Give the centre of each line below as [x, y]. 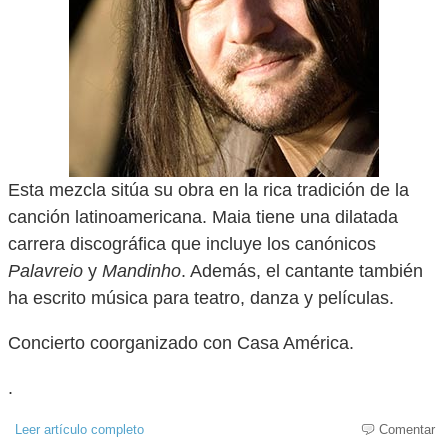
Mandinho [141, 271]
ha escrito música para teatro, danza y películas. [201, 298]
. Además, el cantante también [302, 271]
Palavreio [45, 271]
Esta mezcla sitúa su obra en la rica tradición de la [208, 190]
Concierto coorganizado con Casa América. [181, 343]
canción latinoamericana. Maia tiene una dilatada [203, 217]
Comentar [401, 429]
